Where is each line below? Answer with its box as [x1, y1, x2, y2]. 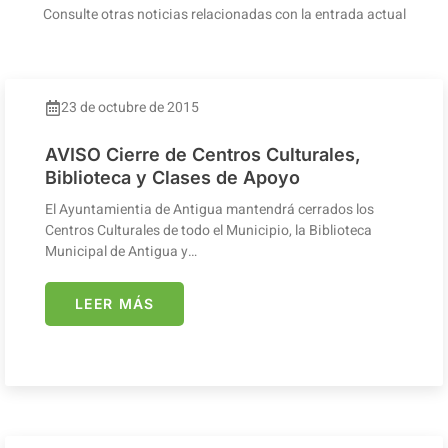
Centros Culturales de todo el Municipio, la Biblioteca [45, 220, 372, 242]
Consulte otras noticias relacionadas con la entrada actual [42, 3, 406, 25]
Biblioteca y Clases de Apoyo [45, 167, 300, 189]
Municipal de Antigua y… [45, 241, 197, 263]
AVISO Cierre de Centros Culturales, [45, 144, 361, 166]
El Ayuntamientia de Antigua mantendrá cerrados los [45, 199, 374, 221]
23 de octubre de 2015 [61, 97, 199, 119]
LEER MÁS [75, 295, 155, 313]
